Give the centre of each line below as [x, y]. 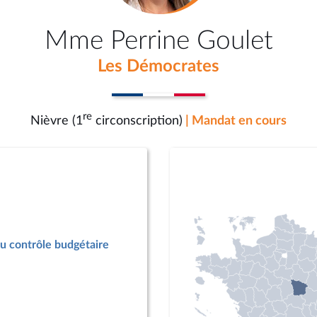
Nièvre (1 [57, 121]
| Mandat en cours [236, 121]
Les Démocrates [158, 67]
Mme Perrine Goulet [158, 41]
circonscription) [137, 121]
